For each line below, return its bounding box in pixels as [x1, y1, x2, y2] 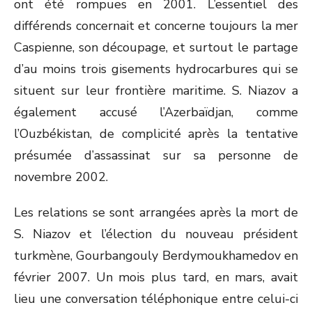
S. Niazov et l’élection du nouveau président [14, 226, 298, 242]
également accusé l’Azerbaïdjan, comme [14, 104, 298, 120]
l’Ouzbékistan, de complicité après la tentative [14, 125, 298, 142]
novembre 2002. [14, 169, 108, 185]
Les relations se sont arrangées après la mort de [14, 204, 298, 221]
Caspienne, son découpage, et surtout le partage [14, 39, 298, 56]
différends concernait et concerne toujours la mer [14, 17, 298, 34]
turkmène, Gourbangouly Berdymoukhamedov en [14, 247, 298, 264]
